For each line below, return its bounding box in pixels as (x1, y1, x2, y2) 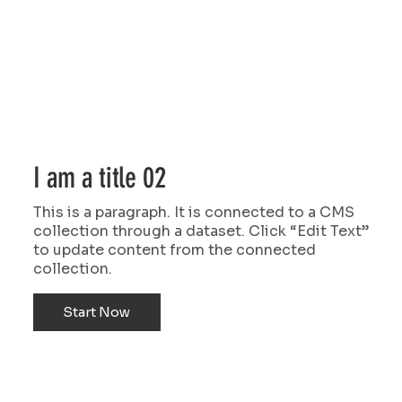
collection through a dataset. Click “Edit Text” (32, 222, 369, 241)
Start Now (63, 303, 131, 321)
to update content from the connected (32, 240, 316, 260)
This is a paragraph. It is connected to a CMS (32, 203, 354, 223)
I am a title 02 (32, 160, 166, 195)
